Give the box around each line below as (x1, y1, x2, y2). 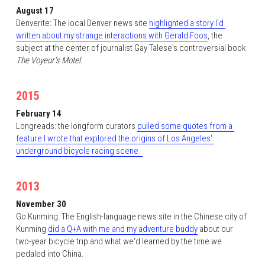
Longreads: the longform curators (15, 121, 137, 131)
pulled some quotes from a (137, 121, 232, 131)
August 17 (15, 5, 54, 16)
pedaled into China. (15, 248, 86, 259)
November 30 (15, 199, 66, 209)
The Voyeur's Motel (15, 55, 80, 66)
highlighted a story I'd (148, 18, 224, 28)
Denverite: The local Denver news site (15, 18, 149, 28)
